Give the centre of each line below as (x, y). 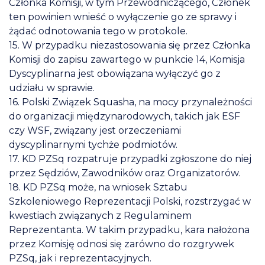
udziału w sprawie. (52, 88)
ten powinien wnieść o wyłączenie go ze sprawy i (123, 17)
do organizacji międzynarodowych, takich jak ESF (125, 116)
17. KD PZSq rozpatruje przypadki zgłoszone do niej (130, 159)
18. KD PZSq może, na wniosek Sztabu (98, 187)
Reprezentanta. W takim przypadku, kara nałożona (129, 230)
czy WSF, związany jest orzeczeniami (95, 130)
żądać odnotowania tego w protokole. (98, 31)
